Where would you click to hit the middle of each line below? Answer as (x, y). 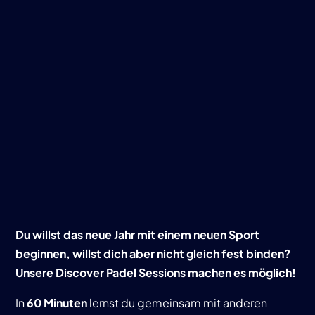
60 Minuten (57, 303)
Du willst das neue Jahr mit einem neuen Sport (138, 234)
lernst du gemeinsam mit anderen (178, 303)
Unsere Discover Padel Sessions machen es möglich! (156, 272)
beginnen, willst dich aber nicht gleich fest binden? (153, 253)
